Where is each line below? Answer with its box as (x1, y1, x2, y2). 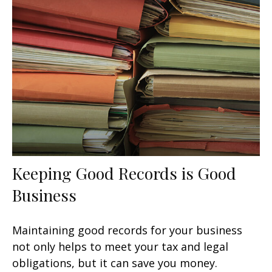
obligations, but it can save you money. (12, 255, 217, 270)
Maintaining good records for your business (12, 222, 242, 237)
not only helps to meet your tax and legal (12, 239, 228, 254)
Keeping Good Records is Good (12, 161, 236, 184)
